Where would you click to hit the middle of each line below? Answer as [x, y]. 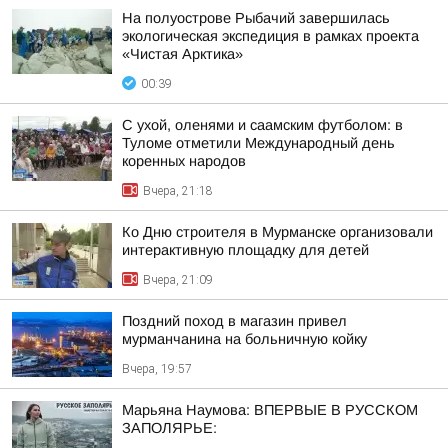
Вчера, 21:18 [178, 191]
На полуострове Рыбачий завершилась [256, 18]
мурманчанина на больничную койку [244, 339]
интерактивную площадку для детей [245, 250]
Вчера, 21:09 [178, 280]
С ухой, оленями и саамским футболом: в [262, 125]
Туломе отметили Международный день [258, 143]
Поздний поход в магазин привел [234, 321]
